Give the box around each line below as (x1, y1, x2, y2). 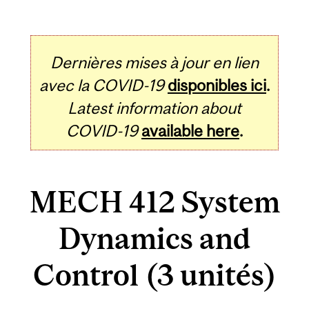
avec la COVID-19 (39, 75, 164, 94)
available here (141, 121, 239, 140)
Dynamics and (59, 221, 250, 256)
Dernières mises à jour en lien (50, 52, 259, 72)
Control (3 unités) (32, 258, 277, 292)
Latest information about (68, 98, 241, 117)
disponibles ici (168, 75, 266, 94)
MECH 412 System (29, 185, 280, 219)
